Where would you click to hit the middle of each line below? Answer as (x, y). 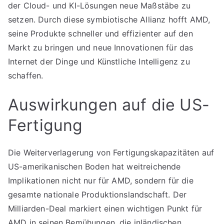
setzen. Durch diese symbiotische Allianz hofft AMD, (109, 19)
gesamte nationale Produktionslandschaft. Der (97, 194)
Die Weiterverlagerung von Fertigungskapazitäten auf (111, 152)
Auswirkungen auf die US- (109, 105)
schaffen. (26, 75)
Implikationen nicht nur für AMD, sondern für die (101, 180)
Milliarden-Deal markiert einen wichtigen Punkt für (105, 208)
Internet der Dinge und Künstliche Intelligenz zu (99, 61)
